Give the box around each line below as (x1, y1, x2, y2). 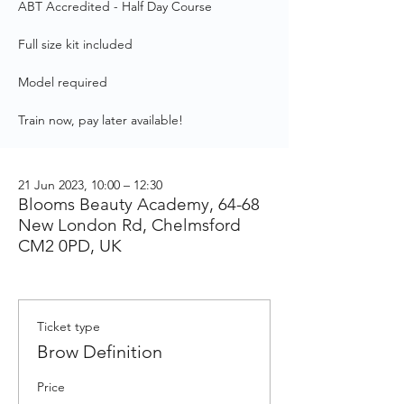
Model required (18, 74, 107, 90)
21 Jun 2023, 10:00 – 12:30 (18, 177, 162, 193)
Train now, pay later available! (18, 112, 183, 128)
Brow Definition (37, 341, 162, 363)
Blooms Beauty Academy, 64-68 (18, 194, 260, 215)
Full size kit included (18, 36, 133, 52)
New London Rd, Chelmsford (18, 215, 241, 235)
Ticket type (37, 318, 100, 335)
